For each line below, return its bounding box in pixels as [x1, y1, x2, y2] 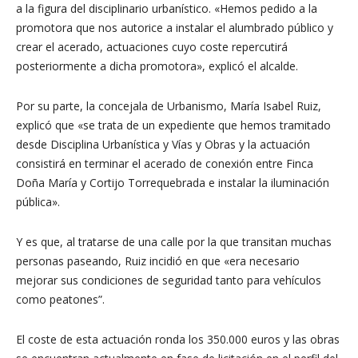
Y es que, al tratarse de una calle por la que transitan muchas [16, 233, 332, 249]
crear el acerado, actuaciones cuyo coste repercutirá [16, 38, 288, 54]
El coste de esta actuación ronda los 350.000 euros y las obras [16, 331, 340, 347]
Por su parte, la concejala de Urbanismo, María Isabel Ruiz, [16, 97, 321, 113]
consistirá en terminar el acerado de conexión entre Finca [16, 155, 313, 171]
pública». [16, 193, 60, 209]
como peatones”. [16, 291, 105, 307]
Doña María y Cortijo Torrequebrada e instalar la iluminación [16, 174, 329, 190]
